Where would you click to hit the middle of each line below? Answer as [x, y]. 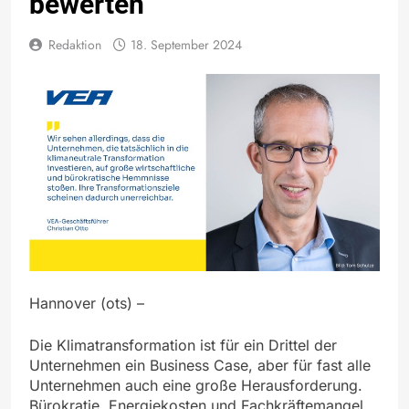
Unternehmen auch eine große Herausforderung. [196, 385]
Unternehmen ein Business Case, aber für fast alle [200, 365]
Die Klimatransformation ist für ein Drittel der [183, 345]
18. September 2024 [186, 44]
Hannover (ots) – [87, 303]
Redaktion [75, 44]
